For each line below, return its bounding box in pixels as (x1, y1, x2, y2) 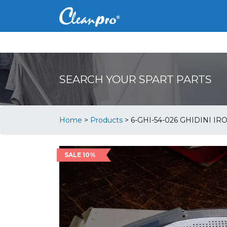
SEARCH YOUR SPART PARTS (59, 72, 212, 86)
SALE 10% (64, 151, 96, 159)
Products (90, 115, 123, 125)
